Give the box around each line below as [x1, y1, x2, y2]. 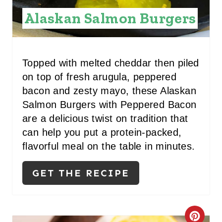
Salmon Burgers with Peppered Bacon [22, 99, 197, 110]
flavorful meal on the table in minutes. [22, 140, 195, 152]
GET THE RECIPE [32, 166, 129, 179]
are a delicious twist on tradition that [22, 112, 188, 124]
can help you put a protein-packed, [22, 126, 182, 138]
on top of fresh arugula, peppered [22, 71, 177, 82]
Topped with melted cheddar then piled [22, 57, 199, 68]
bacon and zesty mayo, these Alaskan [22, 85, 196, 96]
